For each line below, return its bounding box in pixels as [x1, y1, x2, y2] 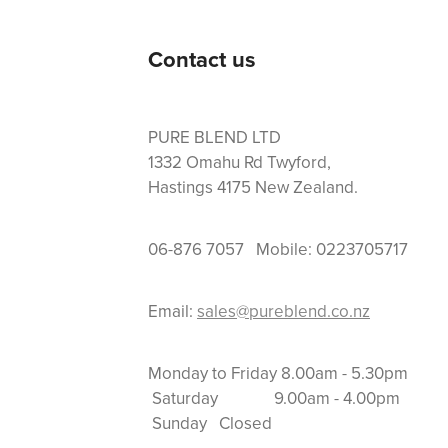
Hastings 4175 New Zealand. [148, 175, 362, 200]
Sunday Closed [148, 411, 272, 436]
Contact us [148, 43, 256, 76]
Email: [148, 299, 197, 324]
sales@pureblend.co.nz [197, 299, 370, 324]
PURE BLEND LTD [148, 125, 281, 150]
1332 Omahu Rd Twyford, [148, 150, 331, 175]
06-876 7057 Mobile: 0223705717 [148, 237, 408, 262]
